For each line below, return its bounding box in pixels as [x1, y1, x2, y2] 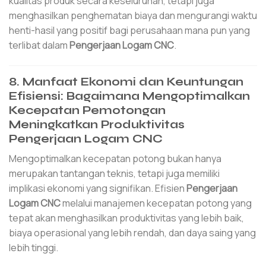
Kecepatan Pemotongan [9, 103, 166, 117]
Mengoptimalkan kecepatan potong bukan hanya [9, 152, 221, 166]
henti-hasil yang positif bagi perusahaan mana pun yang [9, 23, 250, 37]
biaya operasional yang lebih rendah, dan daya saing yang [9, 226, 256, 240]
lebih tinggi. [9, 241, 58, 255]
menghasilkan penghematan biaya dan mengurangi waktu [9, 8, 257, 22]
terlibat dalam [9, 38, 69, 52]
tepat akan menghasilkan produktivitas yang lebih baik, [9, 211, 244, 225]
